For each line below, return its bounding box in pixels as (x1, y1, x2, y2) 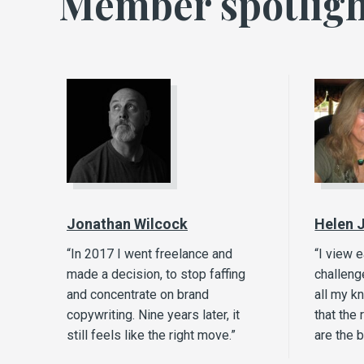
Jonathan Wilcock (67, 215, 188, 233)
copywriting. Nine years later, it (67, 307, 240, 323)
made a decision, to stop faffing (67, 266, 245, 283)
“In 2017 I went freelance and (67, 246, 232, 262)
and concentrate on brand (67, 287, 209, 303)
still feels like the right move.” (67, 327, 236, 344)
